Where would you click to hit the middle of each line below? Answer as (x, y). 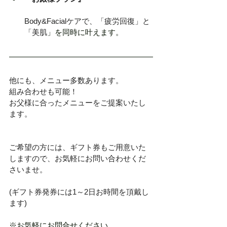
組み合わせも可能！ (43, 91)
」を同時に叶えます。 (85, 32)
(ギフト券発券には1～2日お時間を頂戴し (79, 192)
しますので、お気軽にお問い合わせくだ (78, 158)
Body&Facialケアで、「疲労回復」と (87, 21)
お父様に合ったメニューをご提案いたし (78, 102)
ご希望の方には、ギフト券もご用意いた (78, 147)
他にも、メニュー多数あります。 (66, 80)
